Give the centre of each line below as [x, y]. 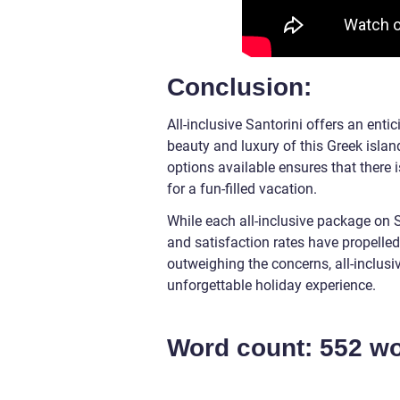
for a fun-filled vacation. [242, 189]
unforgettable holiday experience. [271, 286]
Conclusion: [239, 87]
